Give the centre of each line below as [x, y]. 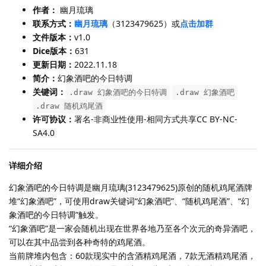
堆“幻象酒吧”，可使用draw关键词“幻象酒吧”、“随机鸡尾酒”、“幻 [129, 201]
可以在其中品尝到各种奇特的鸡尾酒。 [80, 242]
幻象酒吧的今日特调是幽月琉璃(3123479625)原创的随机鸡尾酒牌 [131, 187]
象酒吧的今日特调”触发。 [56, 214]
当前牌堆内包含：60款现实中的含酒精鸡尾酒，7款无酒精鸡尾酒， [132, 255]
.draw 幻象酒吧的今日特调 [118, 92]
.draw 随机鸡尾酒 [69, 106]
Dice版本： [54, 50]
